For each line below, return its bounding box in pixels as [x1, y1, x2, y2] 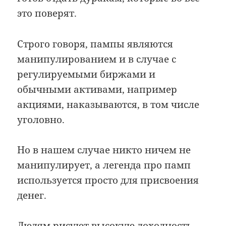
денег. [17, 189, 47, 202]
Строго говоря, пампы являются [17, 37, 174, 50]
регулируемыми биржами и [17, 67, 156, 81]
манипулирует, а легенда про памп [17, 158, 191, 172]
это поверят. [17, 7, 77, 20]
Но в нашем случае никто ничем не [17, 143, 191, 157]
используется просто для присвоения [17, 174, 199, 187]
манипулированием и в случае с [17, 52, 177, 66]
